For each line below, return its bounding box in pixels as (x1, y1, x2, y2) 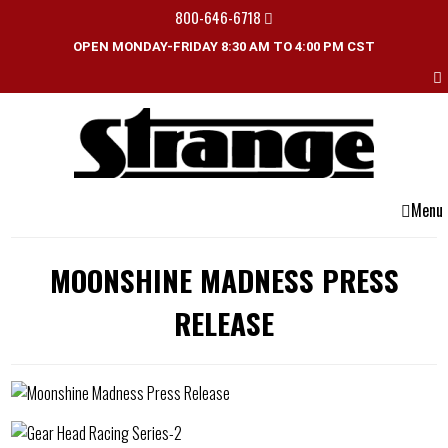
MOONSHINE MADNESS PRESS (49, 258, 399, 301)
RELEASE (174, 301, 274, 344)
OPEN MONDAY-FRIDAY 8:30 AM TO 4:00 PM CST (73, 39, 375, 54)
